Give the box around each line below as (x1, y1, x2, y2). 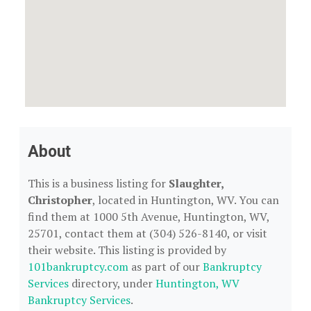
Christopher (28, 192, 92, 208)
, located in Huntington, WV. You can (92, 192, 279, 208)
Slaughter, (169, 176, 224, 191)
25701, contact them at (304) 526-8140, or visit (28, 226, 267, 241)
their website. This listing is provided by (28, 242, 226, 258)
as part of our (128, 259, 203, 274)
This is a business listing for (28, 176, 169, 191)
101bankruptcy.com (28, 259, 128, 274)
